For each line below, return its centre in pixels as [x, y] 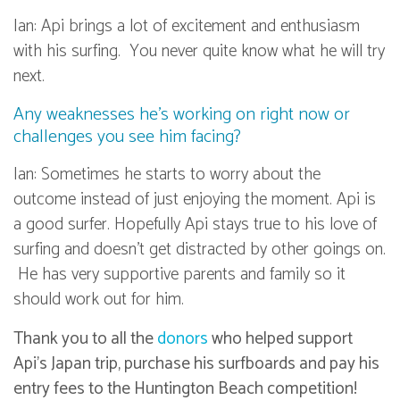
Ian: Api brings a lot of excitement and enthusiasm [187, 27]
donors [183, 339]
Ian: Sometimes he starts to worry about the [167, 175]
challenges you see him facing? [127, 137]
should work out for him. [99, 300]
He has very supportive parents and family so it [179, 275]
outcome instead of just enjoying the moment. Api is [195, 200]
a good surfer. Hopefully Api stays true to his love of [195, 225]
